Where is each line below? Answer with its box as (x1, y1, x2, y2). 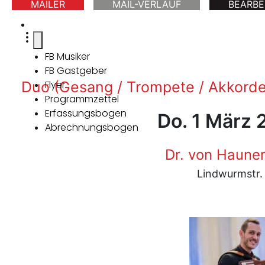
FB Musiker (45, 50, 90, 63)
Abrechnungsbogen (45, 121, 138, 134)
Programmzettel (45, 92, 119, 106)
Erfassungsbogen (45, 106, 127, 120)
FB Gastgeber (45, 64, 107, 77)
